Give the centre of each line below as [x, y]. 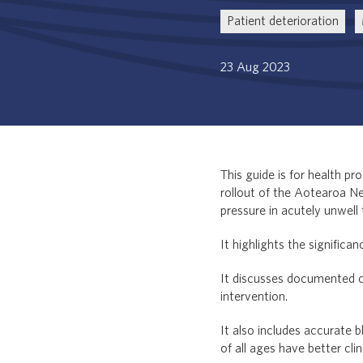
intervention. [254, 297]
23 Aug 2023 [255, 67]
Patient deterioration [283, 21]
